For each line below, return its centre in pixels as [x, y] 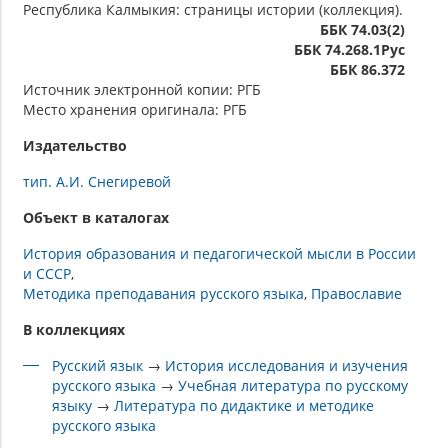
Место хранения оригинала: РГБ [135, 109]
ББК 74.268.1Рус [349, 49]
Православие [356, 293]
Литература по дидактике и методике [244, 405]
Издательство [75, 145]
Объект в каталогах [96, 217]
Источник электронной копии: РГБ [142, 89]
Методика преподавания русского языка [163, 293]
